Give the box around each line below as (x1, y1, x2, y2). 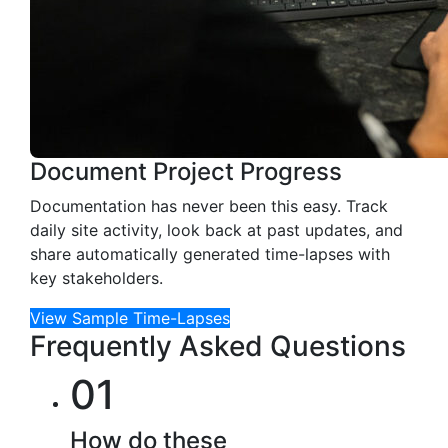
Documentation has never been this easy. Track (30, 195, 388, 216)
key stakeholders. (30, 267, 163, 288)
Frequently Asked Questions (30, 328, 406, 363)
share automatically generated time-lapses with (30, 243, 390, 264)
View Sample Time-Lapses (30, 307, 230, 328)
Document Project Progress (30, 156, 342, 186)
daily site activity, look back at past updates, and (30, 219, 403, 240)
